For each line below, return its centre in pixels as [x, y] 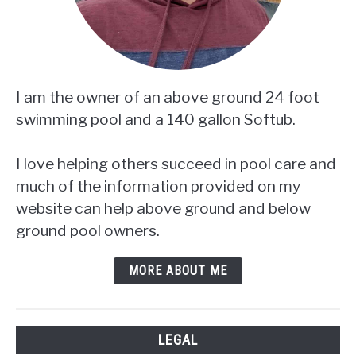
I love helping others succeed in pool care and [176, 164]
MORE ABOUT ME [178, 271]
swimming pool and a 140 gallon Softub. [156, 120]
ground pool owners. [88, 231]
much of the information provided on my [158, 186]
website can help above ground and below [163, 209]
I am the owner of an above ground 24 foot [168, 97]
